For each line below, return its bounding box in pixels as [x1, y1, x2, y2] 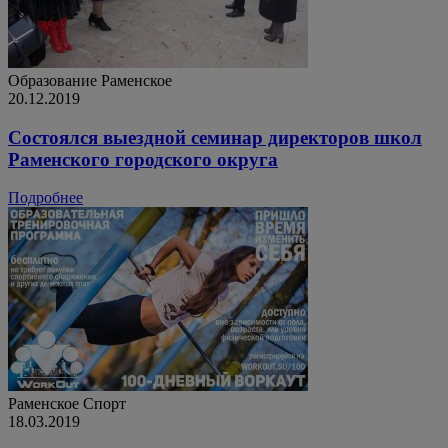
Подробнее [8, 189, 83, 207]
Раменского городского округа [8, 148, 278, 170]
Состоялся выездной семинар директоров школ [8, 126, 422, 148]
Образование [8, 71, 97, 89]
